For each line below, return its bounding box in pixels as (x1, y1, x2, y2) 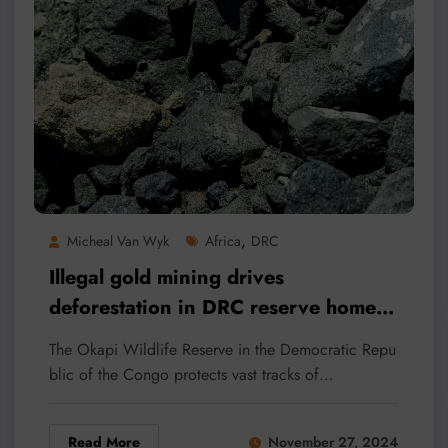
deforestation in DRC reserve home (48, 292, 376, 322)
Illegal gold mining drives (48, 262, 284, 292)
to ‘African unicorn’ (48, 322, 230, 352)
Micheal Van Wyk (66, 230, 169, 251)
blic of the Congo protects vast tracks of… (48, 362, 333, 386)
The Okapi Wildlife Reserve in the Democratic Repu (48, 337, 396, 361)
